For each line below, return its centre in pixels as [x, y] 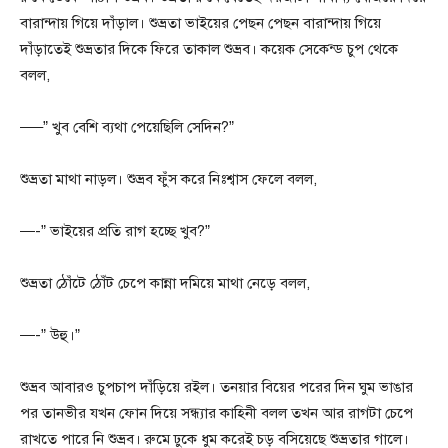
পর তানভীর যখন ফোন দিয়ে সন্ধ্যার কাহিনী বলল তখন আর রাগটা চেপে [216, 413]
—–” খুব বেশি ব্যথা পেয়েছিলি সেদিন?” [127, 127]
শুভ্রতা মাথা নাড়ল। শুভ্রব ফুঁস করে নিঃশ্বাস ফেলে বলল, [168, 179]
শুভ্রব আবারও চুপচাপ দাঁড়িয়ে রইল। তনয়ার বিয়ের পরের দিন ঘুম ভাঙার [216, 387]
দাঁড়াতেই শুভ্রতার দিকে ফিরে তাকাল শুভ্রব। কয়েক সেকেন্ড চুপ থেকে [209, 49]
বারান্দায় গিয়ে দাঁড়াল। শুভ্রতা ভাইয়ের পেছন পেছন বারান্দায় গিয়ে [200, 23]
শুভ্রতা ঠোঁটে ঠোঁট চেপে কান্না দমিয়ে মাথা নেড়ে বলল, [165, 283]
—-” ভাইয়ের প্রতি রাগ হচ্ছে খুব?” [115, 231]
